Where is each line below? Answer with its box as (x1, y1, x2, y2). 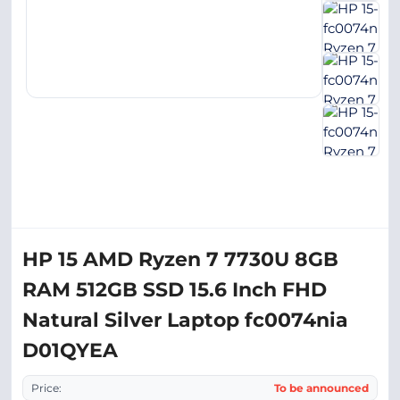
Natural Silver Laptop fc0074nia (22, 308, 348, 332)
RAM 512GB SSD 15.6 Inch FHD (22, 278, 327, 302)
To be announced (274, 381, 369, 395)
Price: (31, 381, 62, 395)
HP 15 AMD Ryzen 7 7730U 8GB (22, 247, 338, 271)
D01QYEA (22, 338, 118, 362)
